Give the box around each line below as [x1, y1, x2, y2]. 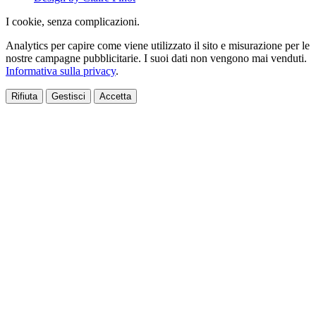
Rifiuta [11, 90, 37, 102]
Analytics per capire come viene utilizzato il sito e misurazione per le [6, 39, 310, 51]
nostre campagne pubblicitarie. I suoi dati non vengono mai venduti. [6, 51, 307, 64]
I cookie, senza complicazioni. [6, 15, 140, 28]
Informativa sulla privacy [6, 64, 116, 77]
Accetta [99, 90, 131, 102]
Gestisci [51, 90, 85, 102]
